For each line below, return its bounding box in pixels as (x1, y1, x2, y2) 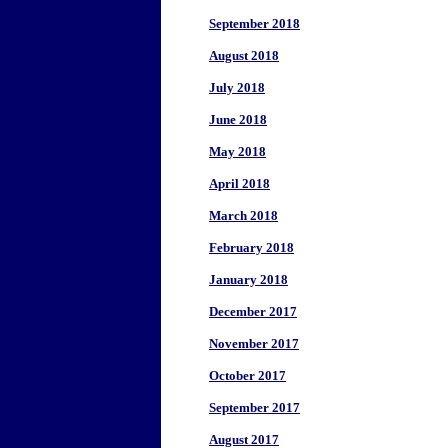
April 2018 (209, 176, 270, 191)
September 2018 (209, 16, 300, 31)
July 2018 (209, 80, 265, 95)
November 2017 (209, 336, 299, 351)
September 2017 (209, 400, 300, 415)
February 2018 (209, 240, 294, 255)
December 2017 (209, 304, 297, 319)
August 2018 (209, 48, 279, 63)
